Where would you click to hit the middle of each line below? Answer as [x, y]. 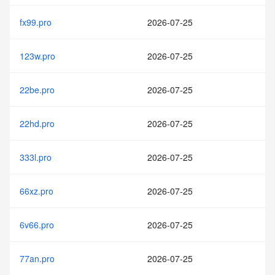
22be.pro [37, 90]
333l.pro [36, 157]
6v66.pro [37, 225]
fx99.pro [36, 22]
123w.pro [37, 56]
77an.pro [37, 258]
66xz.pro [37, 191]
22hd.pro [37, 123]
